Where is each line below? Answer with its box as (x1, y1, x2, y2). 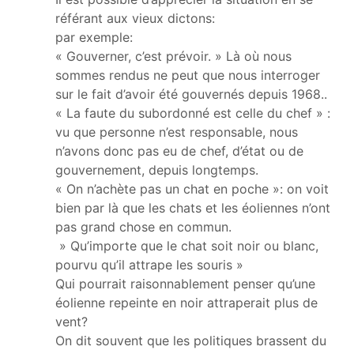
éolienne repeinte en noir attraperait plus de (55, 294, 318, 311)
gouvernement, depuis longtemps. (55, 161, 258, 178)
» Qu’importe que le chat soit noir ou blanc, (55, 237, 318, 254)
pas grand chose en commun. (55, 218, 232, 235)
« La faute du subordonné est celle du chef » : (55, 104, 330, 121)
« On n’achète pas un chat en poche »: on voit (55, 180, 329, 197)
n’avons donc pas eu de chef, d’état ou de (55, 142, 303, 159)
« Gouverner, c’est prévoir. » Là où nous (55, 47, 292, 64)
